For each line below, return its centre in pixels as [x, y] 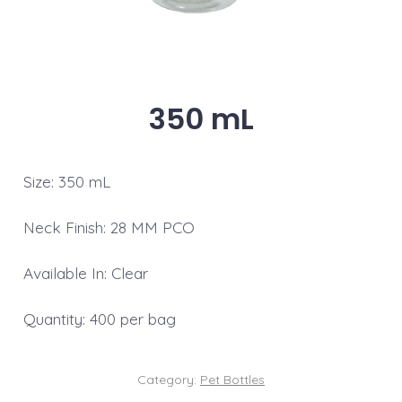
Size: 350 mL [66, 181]
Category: [169, 379]
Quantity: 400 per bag [99, 319]
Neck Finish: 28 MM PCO [109, 227]
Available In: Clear [85, 273]
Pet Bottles [232, 379]
